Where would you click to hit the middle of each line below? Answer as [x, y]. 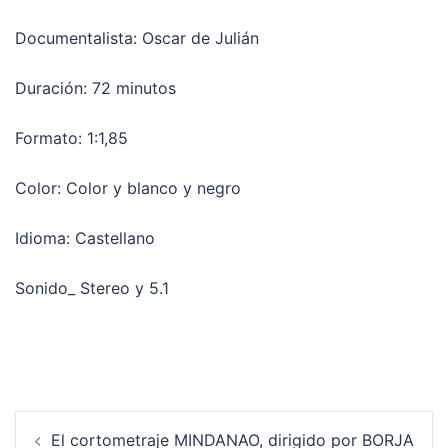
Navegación [75, 423]
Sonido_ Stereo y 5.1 [92, 287]
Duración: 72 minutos [95, 87]
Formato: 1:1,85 [71, 137]
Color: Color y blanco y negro [128, 187]
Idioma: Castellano [85, 237]
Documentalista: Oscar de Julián [137, 37]
